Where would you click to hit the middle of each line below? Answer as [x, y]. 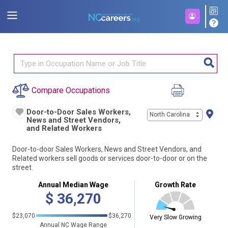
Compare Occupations [71, 90]
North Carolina [170, 115]
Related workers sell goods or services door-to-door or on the [110, 158]
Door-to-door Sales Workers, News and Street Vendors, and [107, 149]
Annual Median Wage [73, 184]
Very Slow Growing [175, 217]
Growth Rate [175, 184]
